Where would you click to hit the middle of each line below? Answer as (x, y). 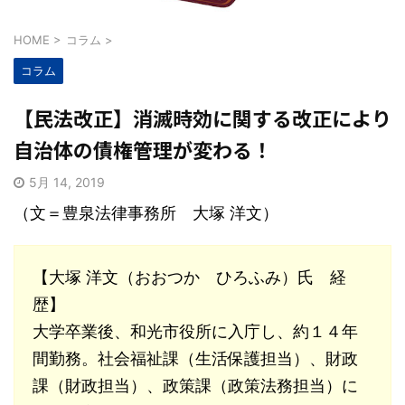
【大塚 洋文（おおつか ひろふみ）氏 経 (189, 278)
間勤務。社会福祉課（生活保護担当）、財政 (195, 359)
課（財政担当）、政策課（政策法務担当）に (195, 386)
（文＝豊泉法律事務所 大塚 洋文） (146, 213)
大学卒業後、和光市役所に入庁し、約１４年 (195, 332)
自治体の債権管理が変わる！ (143, 150)
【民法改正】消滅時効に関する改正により (202, 118)
